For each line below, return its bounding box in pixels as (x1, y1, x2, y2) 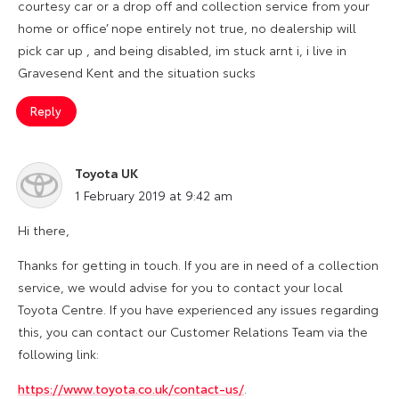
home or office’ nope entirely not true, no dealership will (18, 18, 356, 37)
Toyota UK (75, 163, 138, 182)
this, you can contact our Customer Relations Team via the (18, 322, 368, 340)
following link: (18, 344, 99, 362)
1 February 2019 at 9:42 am (75, 185, 232, 204)
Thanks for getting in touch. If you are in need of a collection (18, 255, 379, 273)
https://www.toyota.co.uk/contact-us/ (18, 379, 244, 397)
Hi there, (18, 220, 69, 239)
